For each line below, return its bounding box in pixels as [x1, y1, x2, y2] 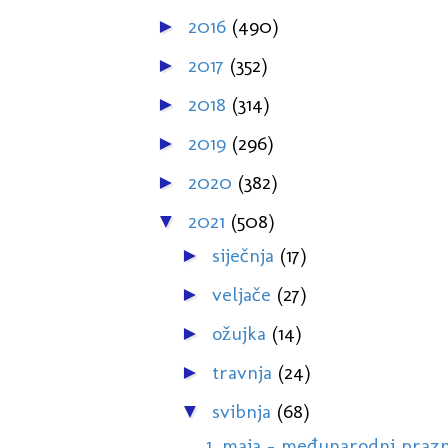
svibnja [211, 399, 277, 424]
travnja [211, 360, 278, 385]
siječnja [211, 243, 280, 268]
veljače [211, 282, 277, 307]
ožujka [211, 321, 272, 346]
